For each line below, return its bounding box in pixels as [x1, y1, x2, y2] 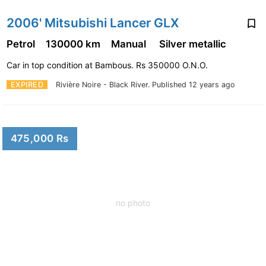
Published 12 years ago [152, 80, 235, 90]
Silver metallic [159, 38, 229, 50]
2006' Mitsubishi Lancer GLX [6, 15, 179, 30]
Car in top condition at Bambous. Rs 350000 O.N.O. [6, 60, 210, 71]
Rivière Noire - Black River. [56, 80, 152, 90]
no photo [116, 197, 150, 208]
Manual [110, 38, 151, 50]
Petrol [6, 38, 37, 50]
